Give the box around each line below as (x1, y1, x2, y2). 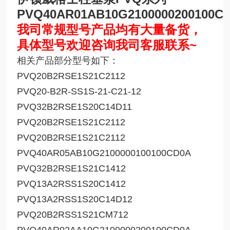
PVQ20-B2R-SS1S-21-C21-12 (17, 86, 142, 97)
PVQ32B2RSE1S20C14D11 (17, 102, 132, 112)
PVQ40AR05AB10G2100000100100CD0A (17, 148, 191, 159)
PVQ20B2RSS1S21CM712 (17, 209, 129, 220)
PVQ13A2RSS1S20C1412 (17, 179, 126, 189)
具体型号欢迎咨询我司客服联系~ (17, 38, 197, 52)
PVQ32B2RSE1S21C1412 (17, 163, 126, 174)
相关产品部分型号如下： (17, 55, 119, 66)
